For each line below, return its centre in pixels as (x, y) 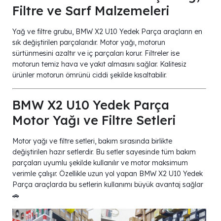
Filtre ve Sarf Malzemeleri (91, 10)
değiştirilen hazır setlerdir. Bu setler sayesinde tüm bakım (104, 152)
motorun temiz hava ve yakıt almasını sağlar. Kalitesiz (99, 64)
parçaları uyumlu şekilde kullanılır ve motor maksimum (100, 163)
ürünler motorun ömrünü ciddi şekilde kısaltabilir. (90, 75)
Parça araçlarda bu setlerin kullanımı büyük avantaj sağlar (108, 184)
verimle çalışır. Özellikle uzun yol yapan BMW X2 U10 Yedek (108, 173)
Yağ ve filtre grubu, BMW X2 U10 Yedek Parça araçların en (107, 31)
